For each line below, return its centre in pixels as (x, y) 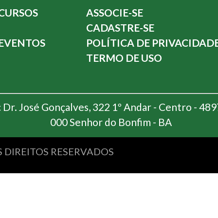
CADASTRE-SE (120, 28)
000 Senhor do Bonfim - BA (111, 122)
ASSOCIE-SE (115, 13)
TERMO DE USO (124, 58)
